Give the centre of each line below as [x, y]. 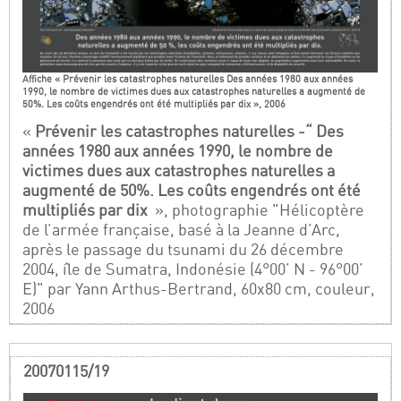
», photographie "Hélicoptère [258, 209]
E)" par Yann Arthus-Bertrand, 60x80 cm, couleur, [199, 288]
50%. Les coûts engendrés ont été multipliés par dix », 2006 [154, 103]
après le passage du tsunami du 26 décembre [183, 249]
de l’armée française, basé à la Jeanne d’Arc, [182, 229]
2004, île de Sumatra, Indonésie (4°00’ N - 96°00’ [193, 269]
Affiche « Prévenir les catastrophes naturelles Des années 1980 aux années [188, 78]
